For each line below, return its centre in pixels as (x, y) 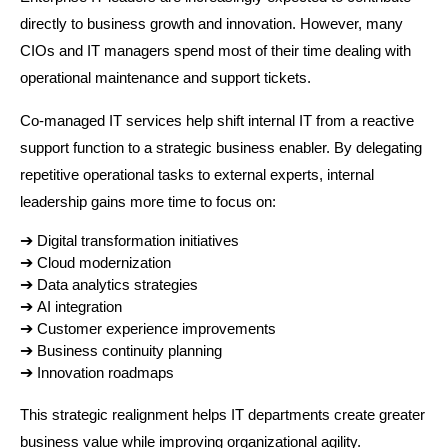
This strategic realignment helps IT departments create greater (222, 415)
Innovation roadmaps (105, 373)
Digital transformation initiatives (138, 241)
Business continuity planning (129, 351)
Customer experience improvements (156, 329)
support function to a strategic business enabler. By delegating (221, 148)
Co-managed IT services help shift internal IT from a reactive (217, 121)
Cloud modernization (104, 263)
